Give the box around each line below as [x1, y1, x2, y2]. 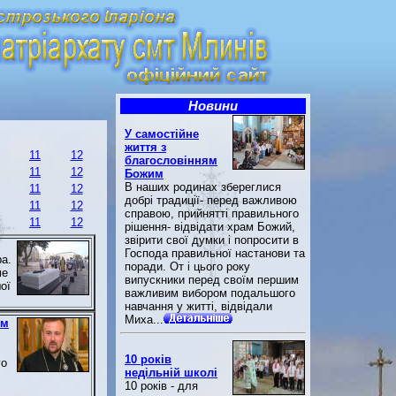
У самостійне [125, 127, 199, 141]
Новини [188, 99, 238, 113]
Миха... [125, 313, 164, 326]
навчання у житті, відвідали [125, 300, 272, 313]
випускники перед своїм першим [125, 273, 299, 286]
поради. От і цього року [125, 260, 250, 273]
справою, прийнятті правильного [125, 207, 299, 220]
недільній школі [125, 366, 217, 380]
